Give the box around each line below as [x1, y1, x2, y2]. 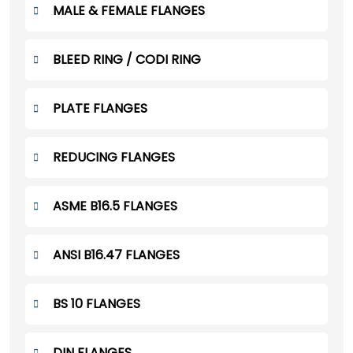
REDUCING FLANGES [53, 148, 175, 167]
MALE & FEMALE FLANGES [53, 2, 205, 20]
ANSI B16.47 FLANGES [53, 246, 180, 265]
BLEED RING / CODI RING [53, 50, 201, 69]
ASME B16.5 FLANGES [53, 197, 177, 216]
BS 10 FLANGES [53, 295, 140, 314]
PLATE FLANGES [53, 99, 147, 118]
